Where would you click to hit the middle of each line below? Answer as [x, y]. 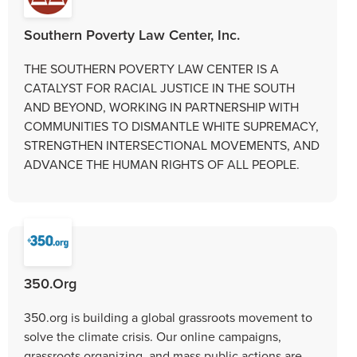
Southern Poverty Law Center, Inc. [132, 34]
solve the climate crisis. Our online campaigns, [153, 336]
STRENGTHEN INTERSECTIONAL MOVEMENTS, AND [172, 145]
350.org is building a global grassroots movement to [168, 317]
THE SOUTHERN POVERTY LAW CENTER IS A [151, 68]
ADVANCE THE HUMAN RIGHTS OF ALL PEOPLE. [162, 164]
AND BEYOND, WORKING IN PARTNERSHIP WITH [161, 106]
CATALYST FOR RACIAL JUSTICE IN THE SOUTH [159, 87]
